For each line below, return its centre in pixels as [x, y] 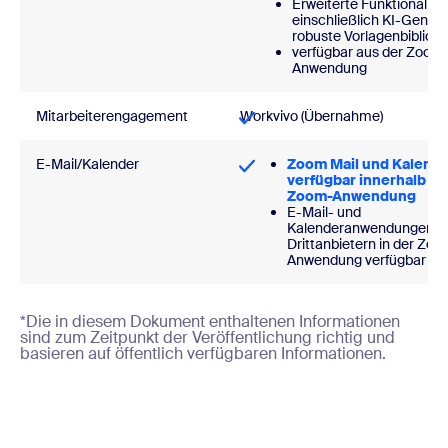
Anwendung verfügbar [356, 260]
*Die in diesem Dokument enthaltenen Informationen [210, 322]
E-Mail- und [324, 212]
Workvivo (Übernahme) [311, 116]
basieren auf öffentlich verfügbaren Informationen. [203, 354]
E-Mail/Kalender [87, 164]
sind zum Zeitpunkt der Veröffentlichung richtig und [207, 338]
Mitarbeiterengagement [112, 116]
